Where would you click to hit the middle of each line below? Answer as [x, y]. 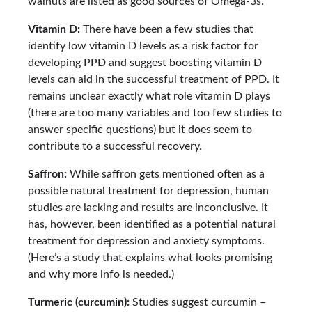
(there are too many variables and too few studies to [155, 113]
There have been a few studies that [167, 30]
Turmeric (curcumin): [79, 303]
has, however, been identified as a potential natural [152, 225]
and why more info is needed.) [101, 275]
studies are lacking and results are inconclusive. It [148, 208]
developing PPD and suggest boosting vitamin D [145, 63]
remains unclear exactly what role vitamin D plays [149, 96]
